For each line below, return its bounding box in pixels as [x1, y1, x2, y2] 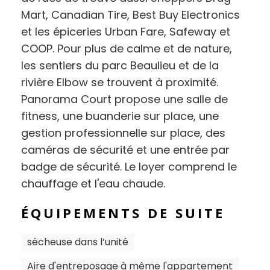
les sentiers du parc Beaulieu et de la [21, 58, 219, 73]
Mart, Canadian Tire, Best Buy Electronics [21, 7, 240, 22]
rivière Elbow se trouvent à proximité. [21, 75, 218, 90]
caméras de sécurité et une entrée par [21, 142, 230, 157]
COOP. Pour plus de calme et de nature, [21, 41, 232, 56]
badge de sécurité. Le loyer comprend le [21, 159, 237, 174]
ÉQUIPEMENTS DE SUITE [21, 204, 225, 222]
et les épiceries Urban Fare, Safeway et [21, 24, 230, 39]
